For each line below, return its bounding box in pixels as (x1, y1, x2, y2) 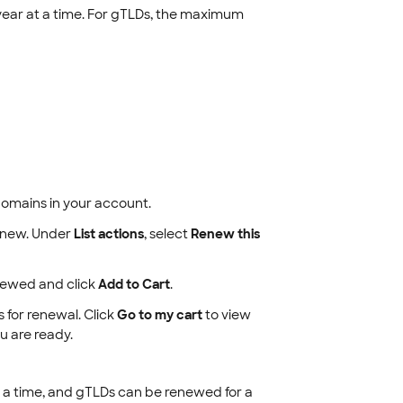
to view (201, 307, 251, 323)
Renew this (190, 226, 260, 242)
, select (143, 226, 191, 242)
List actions (73, 226, 144, 242)
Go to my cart (116, 307, 202, 323)
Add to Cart (97, 276, 170, 292)
